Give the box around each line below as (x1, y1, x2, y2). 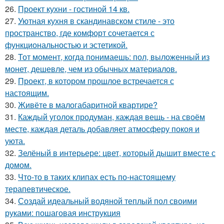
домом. (5, 159, 31, 170)
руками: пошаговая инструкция (5, 207, 120, 218)
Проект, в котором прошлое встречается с (18, 75, 174, 86)
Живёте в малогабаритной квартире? (18, 99, 157, 110)
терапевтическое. (5, 183, 70, 194)
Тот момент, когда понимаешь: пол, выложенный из (18, 51, 209, 62)
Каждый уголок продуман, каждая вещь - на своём (18, 111, 205, 122)
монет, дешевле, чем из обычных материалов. (5, 63, 177, 74)
